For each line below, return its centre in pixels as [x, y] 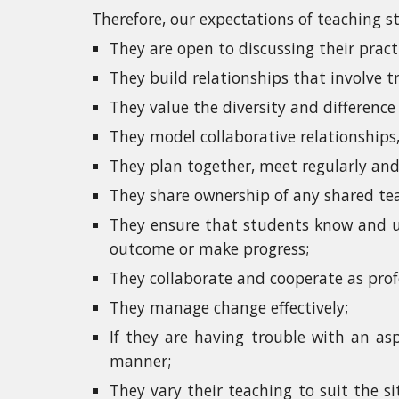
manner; [140, 361]
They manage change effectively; [228, 307]
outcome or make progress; [209, 248]
